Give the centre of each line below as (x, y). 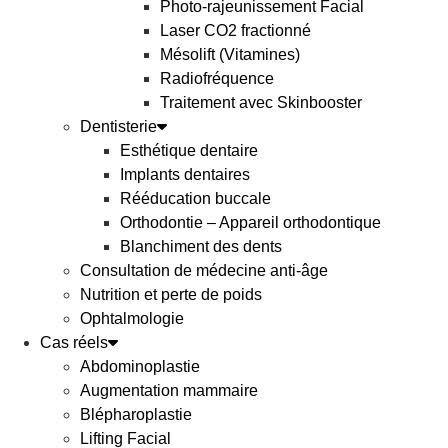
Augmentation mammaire (169, 390)
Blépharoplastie (136, 414)
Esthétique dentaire (189, 150)
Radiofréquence (217, 78)
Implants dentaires (185, 174)
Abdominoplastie (140, 366)
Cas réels (74, 342)
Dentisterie (118, 126)
